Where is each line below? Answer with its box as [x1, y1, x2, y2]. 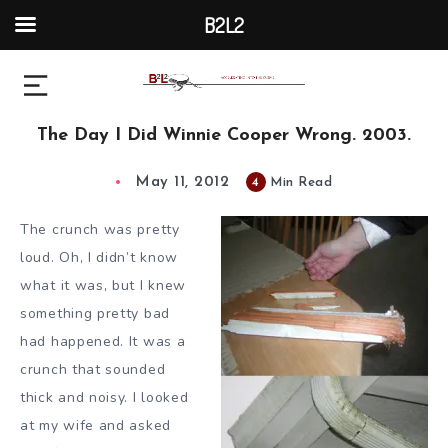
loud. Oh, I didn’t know [20, 248, 179, 268]
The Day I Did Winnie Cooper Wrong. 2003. [37, 126, 411, 146]
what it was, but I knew [20, 276, 187, 296]
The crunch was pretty [20, 220, 180, 240]
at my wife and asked [20, 416, 171, 436]
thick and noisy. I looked [20, 388, 189, 408]
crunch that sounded [20, 360, 166, 380]
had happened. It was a [20, 332, 186, 352]
